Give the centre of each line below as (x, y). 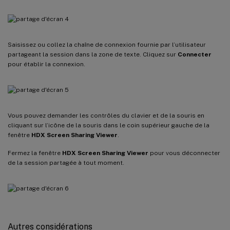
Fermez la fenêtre (35, 153)
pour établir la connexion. (46, 64)
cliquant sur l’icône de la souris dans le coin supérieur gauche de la (109, 125)
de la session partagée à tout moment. (66, 162)
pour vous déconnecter (184, 153)
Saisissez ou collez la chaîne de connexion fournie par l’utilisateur (107, 44)
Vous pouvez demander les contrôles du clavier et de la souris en (106, 115)
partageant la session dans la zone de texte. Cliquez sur (93, 54)
